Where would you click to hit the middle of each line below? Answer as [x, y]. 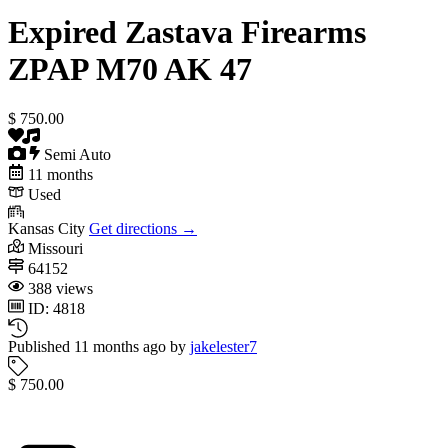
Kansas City [48, 228]
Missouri [53, 248]
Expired [62, 32]
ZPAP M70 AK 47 [130, 69]
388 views [58, 288]
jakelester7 [223, 346]
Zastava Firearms [241, 32]
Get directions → [143, 228]
